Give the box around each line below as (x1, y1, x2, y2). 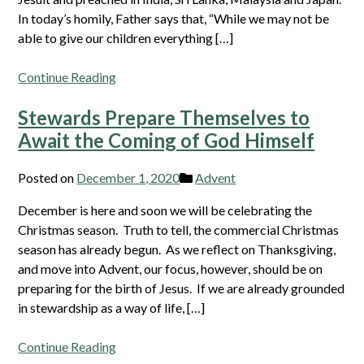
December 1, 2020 (76, 169, 180, 185)
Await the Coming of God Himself (18, 128, 315, 152)
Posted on (18, 169, 77, 185)
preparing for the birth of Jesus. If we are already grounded (18, 279, 345, 296)
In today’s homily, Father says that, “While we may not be (18, 10, 330, 26)
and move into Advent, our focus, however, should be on (18, 260, 323, 276)
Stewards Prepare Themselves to (18, 105, 310, 129)
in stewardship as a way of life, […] (18, 299, 206, 315)
